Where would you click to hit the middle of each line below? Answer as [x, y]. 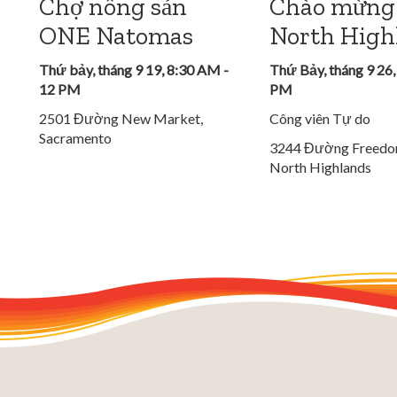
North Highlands [320, 167]
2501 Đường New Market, [121, 118]
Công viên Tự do [319, 118]
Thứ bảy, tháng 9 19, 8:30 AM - [134, 70]
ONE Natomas [116, 36]
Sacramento [75, 138]
